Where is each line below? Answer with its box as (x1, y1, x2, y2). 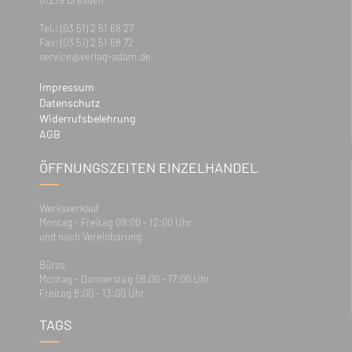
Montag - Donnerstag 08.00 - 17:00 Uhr (39, 273, 210, 286)
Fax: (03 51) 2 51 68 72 (39, 36, 134, 49)
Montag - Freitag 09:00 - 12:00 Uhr (39, 216, 192, 229)
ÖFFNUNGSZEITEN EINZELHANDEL (39, 159, 258, 177)
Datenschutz (39, 96, 100, 110)
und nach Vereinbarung (39, 230, 141, 244)
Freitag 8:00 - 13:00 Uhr (39, 287, 145, 300)
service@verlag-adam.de (39, 50, 151, 64)
